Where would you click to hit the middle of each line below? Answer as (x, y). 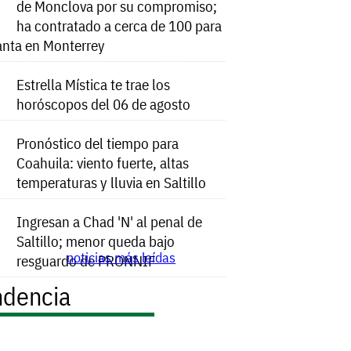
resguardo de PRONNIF (87, 261)
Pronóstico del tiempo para (98, 143)
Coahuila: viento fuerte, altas (103, 163)
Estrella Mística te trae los (94, 85)
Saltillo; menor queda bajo (96, 241)
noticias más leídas (121, 257)
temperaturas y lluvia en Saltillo (112, 183)
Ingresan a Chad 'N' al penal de (110, 222)
